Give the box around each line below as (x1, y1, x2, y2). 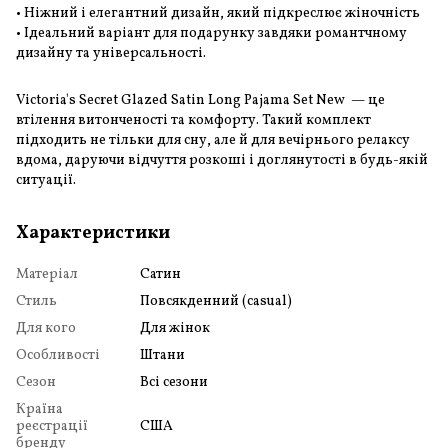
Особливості (16, 345, 100, 365)
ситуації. (16, 170, 76, 190)
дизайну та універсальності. (16, 43, 206, 63)
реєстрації (16, 416, 88, 436)
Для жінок (140, 318, 210, 338)
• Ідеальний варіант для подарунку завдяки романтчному (16, 23, 407, 43)
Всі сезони (140, 372, 208, 392)
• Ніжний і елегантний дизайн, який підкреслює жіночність (16, 3, 420, 23)
